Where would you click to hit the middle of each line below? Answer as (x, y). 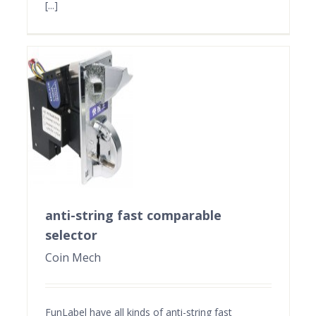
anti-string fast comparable (133, 215)
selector (71, 235)
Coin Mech (73, 257)
